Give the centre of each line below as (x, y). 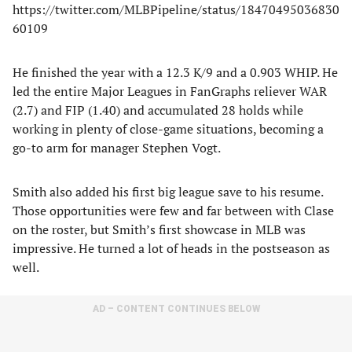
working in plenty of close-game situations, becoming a (168, 129)
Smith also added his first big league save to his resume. (168, 192)
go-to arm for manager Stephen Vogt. (117, 148)
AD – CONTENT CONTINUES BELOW (176, 309)
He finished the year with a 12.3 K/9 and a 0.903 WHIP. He (175, 72)
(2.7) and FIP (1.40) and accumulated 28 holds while (158, 110)
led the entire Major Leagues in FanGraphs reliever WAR (170, 91)
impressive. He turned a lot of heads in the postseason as (171, 248)
